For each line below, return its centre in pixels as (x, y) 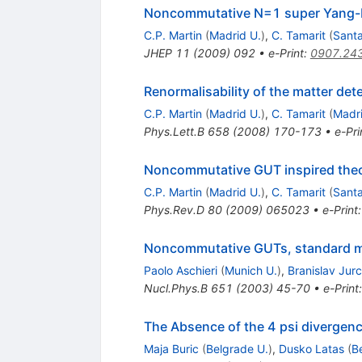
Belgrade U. (237, 349)
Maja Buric (171, 349)
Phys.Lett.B (174, 132)
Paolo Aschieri (180, 271)
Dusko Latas (311, 349)
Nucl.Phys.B (175, 288)
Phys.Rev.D (174, 210)
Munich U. (250, 271)
